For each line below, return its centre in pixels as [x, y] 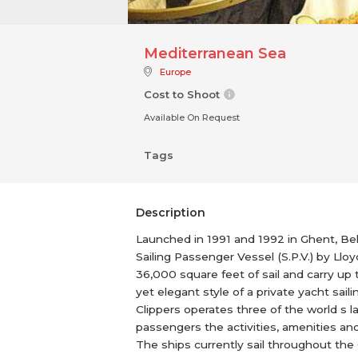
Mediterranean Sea [215, 54]
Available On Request [192, 117]
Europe [175, 72]
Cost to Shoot [183, 94]
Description [171, 213]
